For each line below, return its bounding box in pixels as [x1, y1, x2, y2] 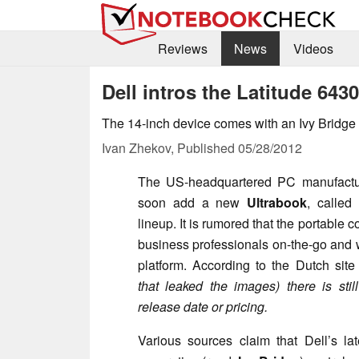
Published [177, 138, 238, 157]
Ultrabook [247, 192, 308, 212]
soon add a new [138, 192, 248, 212]
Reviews [157, 39, 208, 58]
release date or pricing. [138, 296, 268, 316]
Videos [292, 39, 333, 58]
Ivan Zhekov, [102, 138, 177, 157]
